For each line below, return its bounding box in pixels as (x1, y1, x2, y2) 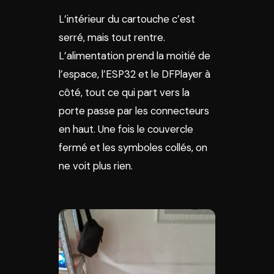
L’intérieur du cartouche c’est (59, 12, 195, 26)
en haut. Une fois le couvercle (59, 122, 193, 136)
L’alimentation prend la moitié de (59, 49, 210, 62)
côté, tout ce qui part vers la (59, 86, 190, 99)
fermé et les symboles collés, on (59, 141, 207, 154)
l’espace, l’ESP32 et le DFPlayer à (59, 67, 210, 81)
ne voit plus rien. (59, 159, 133, 172)
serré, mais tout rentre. (59, 31, 165, 44)
